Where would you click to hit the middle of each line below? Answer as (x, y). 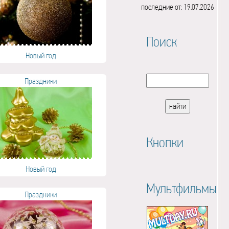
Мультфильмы (181, 188)
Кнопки (165, 142)
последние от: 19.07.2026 (177, 7)
